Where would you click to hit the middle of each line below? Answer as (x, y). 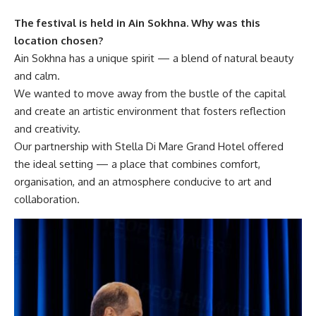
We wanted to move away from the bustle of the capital (150, 93)
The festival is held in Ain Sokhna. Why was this (137, 23)
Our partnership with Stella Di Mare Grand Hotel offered (149, 146)
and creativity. (47, 128)
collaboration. (47, 199)
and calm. (37, 75)
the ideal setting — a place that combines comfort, (137, 164)
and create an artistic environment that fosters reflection (150, 111)
